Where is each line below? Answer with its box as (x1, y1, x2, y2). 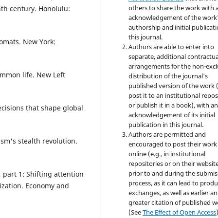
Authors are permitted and (128, 130, 206, 139)
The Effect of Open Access (143, 208, 217, 217)
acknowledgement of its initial (128, 110, 216, 120)
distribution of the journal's (128, 72, 208, 81)
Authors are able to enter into (128, 42, 215, 52)
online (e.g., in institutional (128, 149, 206, 159)
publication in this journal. (128, 120, 204, 129)
